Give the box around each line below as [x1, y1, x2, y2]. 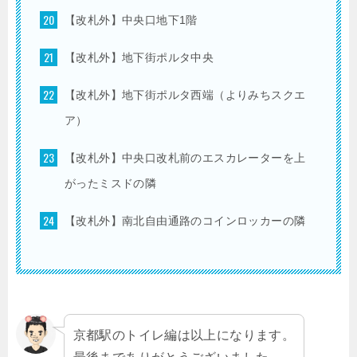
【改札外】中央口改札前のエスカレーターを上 [65, 151, 306, 165]
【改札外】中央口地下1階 [65, 14, 198, 27]
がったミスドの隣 [65, 177, 157, 190]
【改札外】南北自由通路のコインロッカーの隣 [65, 214, 306, 228]
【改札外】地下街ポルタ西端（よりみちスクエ [65, 88, 306, 102]
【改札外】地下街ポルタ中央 [65, 51, 214, 65]
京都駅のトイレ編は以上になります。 [73, 327, 296, 342]
